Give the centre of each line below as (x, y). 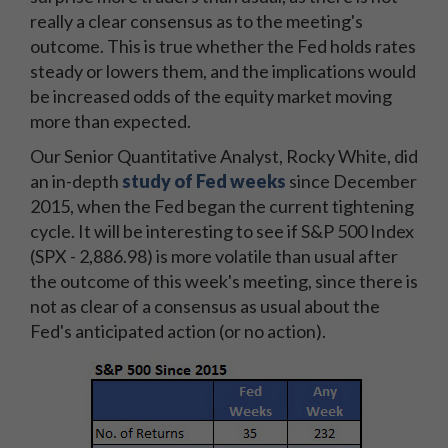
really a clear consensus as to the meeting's (196, 21)
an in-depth (76, 181)
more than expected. (110, 121)
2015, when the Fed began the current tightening (222, 206)
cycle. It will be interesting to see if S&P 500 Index (222, 231)
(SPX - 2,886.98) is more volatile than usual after (214, 256)
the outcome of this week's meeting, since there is (224, 281)
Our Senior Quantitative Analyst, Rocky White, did (224, 156)
